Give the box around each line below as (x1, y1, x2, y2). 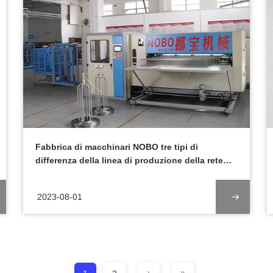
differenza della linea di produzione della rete (35, 155, 223, 165)
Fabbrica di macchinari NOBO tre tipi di (35, 142, 198, 152)
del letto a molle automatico (35, 169, 151, 179)
